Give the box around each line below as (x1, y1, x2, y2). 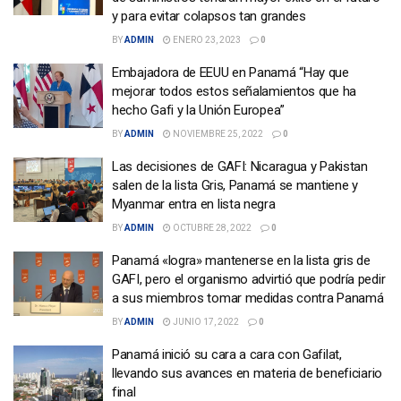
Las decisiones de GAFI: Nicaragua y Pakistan (112, 158, 368, 175)
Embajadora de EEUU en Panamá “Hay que (112, 64, 349, 81)
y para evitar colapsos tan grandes (112, 8, 310, 25)
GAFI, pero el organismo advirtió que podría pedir (112, 271, 386, 288)
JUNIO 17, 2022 (171, 317, 239, 328)
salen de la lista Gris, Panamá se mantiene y (112, 177, 358, 194)
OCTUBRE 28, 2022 (171, 223, 252, 234)
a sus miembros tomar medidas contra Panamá (112, 290, 384, 307)
